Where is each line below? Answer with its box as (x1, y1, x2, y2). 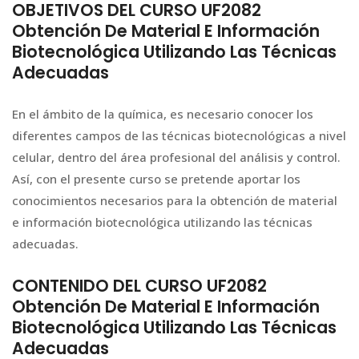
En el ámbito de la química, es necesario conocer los (12, 106, 313, 123)
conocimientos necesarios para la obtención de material (12, 192, 337, 209)
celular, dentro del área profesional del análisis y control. (12, 149, 341, 166)
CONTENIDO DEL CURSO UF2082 (12, 273, 267, 297)
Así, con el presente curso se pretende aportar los (12, 171, 301, 188)
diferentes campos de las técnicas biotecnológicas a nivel (12, 127, 346, 144)
